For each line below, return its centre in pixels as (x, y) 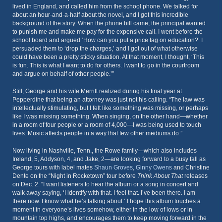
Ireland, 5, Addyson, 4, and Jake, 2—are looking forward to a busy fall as (109, 159)
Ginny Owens (154, 167)
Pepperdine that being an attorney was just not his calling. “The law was (109, 100)
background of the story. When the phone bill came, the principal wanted (109, 23)
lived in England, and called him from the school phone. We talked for (105, 6)
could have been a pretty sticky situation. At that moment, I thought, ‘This (108, 57)
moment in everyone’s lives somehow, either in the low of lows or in (102, 210)
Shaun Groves (113, 167)
